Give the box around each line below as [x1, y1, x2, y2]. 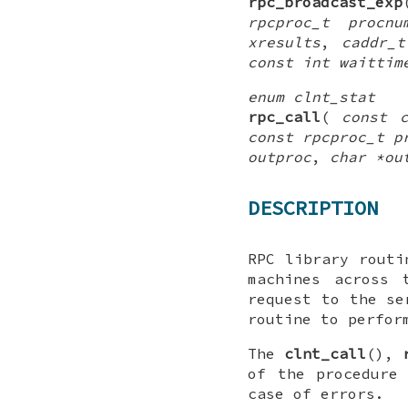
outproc [248, 147, 311, 166]
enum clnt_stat [248, 87, 375, 106]
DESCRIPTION [248, 194, 378, 220]
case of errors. [248, 384, 384, 403]
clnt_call [284, 344, 366, 363]
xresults [248, 32, 321, 51]
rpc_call [248, 107, 321, 126]
